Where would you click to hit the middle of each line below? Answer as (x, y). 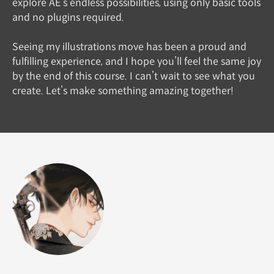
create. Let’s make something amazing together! (123, 91)
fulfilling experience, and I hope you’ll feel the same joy (137, 61)
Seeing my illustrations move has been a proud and (129, 46)
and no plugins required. (68, 17)
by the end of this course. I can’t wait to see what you (134, 76)
